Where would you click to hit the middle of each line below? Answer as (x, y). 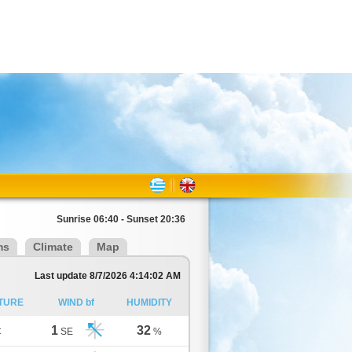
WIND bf (76, 302)
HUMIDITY (149, 302)
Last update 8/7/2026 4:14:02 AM (108, 276)
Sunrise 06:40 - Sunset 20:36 (121, 219)
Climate (53, 247)
